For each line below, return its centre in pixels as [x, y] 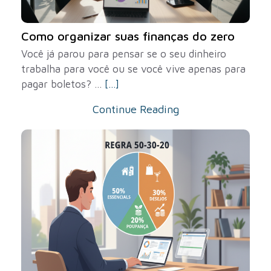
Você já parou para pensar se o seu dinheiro [124, 54]
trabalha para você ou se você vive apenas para [133, 69]
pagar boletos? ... [63, 84]
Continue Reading [135, 109]
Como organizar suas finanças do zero [128, 36]
